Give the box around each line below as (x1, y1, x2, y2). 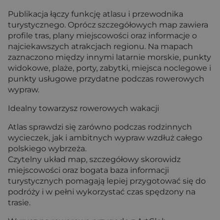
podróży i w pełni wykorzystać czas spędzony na (8, 187, 195, 197)
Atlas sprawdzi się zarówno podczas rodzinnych (8, 122, 192, 132)
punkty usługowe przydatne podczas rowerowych (8, 74, 204, 84)
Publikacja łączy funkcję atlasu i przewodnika (8, 9, 183, 19)
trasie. (8, 198, 30, 208)
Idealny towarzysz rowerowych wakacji (8, 104, 159, 113)
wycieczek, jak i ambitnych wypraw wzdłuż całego (8, 133, 202, 143)
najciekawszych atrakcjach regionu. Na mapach (8, 42, 193, 52)
